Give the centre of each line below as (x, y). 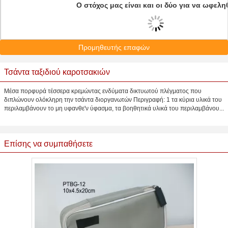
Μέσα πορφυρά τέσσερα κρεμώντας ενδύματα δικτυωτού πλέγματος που (103, 91)
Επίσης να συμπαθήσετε (48, 144)
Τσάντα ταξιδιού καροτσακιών (57, 72)
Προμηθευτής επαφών (114, 47)
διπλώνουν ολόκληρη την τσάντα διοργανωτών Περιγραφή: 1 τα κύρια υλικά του (113, 100)
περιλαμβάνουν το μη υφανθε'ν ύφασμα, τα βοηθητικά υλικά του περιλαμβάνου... (114, 108)
